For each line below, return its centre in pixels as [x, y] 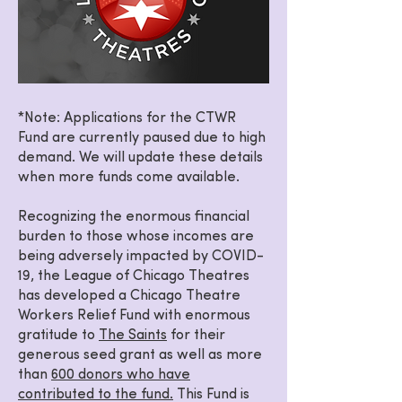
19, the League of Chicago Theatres [134, 276]
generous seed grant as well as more [140, 355]
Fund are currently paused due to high [142, 138]
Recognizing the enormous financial [134, 217]
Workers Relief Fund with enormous [134, 316]
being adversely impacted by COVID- [141, 257]
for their [196, 336]
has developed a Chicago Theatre [129, 296]
